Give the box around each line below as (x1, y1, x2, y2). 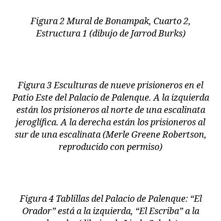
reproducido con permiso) (59, 141, 162, 153)
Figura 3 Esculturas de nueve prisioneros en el (18, 79, 203, 91)
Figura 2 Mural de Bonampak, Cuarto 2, (30, 15, 191, 27)
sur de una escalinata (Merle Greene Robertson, (14, 129, 207, 141)
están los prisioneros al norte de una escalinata (16, 104, 205, 116)
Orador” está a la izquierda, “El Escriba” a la (22, 205, 199, 217)
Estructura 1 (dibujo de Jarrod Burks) (36, 28, 185, 39)
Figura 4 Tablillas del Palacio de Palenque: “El (19, 193, 202, 205)
